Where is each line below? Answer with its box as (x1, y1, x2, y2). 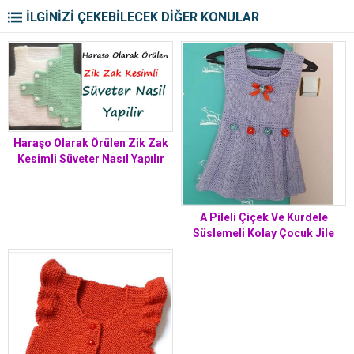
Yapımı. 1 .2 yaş (224, 243, 303, 256)
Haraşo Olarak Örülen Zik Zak (13, 137, 168, 150)
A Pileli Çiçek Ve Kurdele (199, 211, 328, 224)
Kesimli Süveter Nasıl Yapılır (17, 153, 164, 166)
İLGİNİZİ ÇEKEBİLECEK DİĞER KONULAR (26, 9, 259, 25)
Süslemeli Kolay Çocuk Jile (193, 227, 334, 240)
